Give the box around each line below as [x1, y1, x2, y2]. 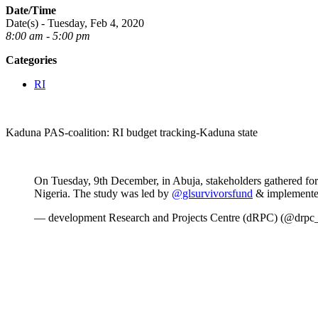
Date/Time [6, 4, 56, 16]
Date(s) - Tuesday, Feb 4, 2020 [6, 16, 144, 29]
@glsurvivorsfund [172, 187, 253, 199]
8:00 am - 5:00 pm [6, 29, 90, 42]
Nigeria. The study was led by [34, 187, 172, 199]
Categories [6, 53, 57, 66]
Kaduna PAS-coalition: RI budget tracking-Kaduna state [6, 126, 258, 138]
